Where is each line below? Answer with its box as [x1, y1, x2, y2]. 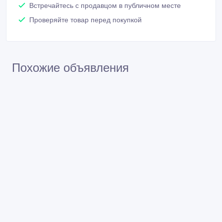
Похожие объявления [12, 60, 129, 74]
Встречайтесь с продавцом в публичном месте [29, 1, 181, 9]
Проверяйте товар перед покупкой [29, 15, 142, 24]
